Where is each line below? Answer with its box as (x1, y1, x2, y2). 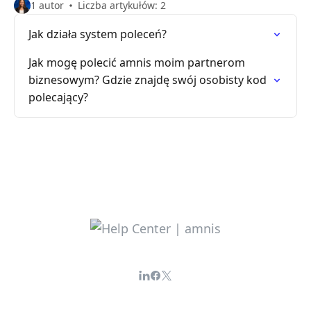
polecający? (28, 90, 88, 105)
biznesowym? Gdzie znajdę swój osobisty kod (28, 72, 267, 87)
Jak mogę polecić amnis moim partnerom (28, 55, 245, 70)
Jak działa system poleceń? (28, 26, 167, 42)
